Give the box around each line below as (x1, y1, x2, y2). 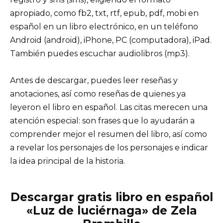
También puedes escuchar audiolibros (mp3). (10, 48, 190, 58)
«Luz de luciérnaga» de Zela (26, 204, 197, 218)
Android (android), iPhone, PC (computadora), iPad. (10, 35, 212, 45)
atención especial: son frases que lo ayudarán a (10, 116, 195, 126)
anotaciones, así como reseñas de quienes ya (10, 89, 186, 99)
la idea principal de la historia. (10, 156, 125, 166)
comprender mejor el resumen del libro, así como (10, 129, 207, 139)
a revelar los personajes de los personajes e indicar (10, 143, 208, 153)
